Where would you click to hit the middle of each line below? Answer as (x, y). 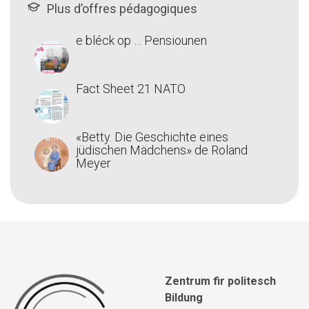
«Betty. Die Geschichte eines (152, 137)
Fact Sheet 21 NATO (131, 88)
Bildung (184, 297)
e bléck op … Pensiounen (141, 40)
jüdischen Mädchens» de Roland (162, 150)
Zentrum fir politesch (220, 281)
